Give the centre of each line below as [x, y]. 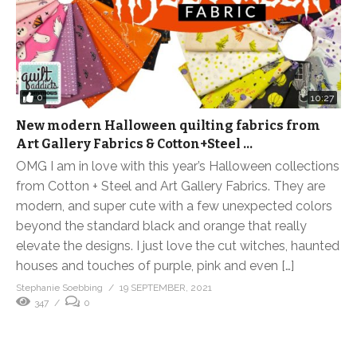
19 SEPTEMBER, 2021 [166, 287]
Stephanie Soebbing [59, 287]
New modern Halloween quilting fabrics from [168, 125]
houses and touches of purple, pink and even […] [155, 265]
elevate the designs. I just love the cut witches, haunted [178, 245]
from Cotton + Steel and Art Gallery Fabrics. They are [171, 186]
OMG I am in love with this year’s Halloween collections [178, 166]
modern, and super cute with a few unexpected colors [174, 206]
